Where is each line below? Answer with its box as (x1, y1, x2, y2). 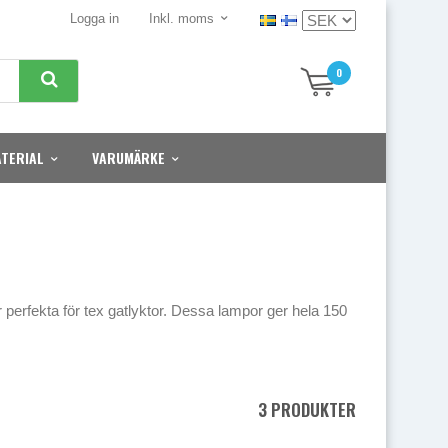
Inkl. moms (149, 11, 214, 26)
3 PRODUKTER (258, 397, 356, 422)
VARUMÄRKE (92, 147, 165, 168)
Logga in (70, 11, 119, 26)
